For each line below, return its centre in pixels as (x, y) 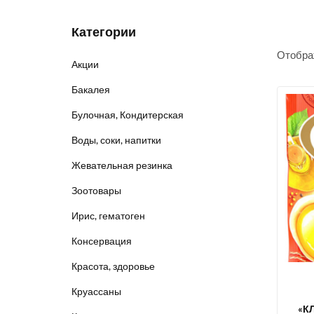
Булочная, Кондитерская (128, 115)
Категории (104, 32)
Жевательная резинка (122, 165)
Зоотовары (96, 190)
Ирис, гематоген (108, 216)
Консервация (102, 241)
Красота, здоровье (113, 266)
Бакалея (91, 89)
